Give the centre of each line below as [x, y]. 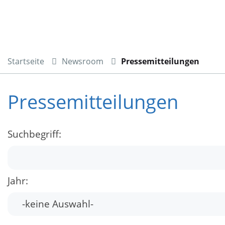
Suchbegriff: [34, 134]
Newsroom [83, 61]
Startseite [26, 61]
